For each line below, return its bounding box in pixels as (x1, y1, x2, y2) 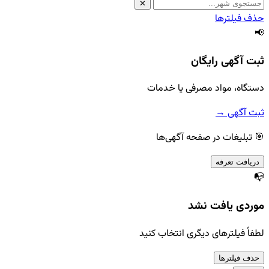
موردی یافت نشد (188, 198, 264, 215)
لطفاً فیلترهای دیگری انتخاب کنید (139, 226, 264, 241)
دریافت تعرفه (234, 157, 259, 167)
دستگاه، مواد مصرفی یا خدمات (147, 81, 264, 97)
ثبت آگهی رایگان (191, 52, 264, 70)
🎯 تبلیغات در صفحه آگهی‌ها (156, 130, 264, 146)
